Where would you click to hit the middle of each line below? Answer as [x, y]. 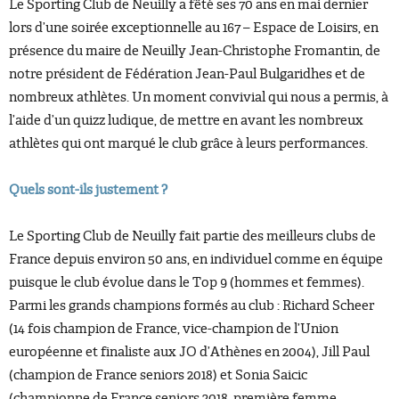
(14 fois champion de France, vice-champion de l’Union [174, 329]
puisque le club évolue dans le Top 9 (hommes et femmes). [187, 282]
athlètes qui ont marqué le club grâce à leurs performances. [188, 143]
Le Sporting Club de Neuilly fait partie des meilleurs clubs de [192, 236]
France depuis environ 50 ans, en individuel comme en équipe [196, 259]
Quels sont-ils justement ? [88, 190]
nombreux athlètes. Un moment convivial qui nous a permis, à [199, 97]
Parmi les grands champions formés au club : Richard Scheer [191, 305]
